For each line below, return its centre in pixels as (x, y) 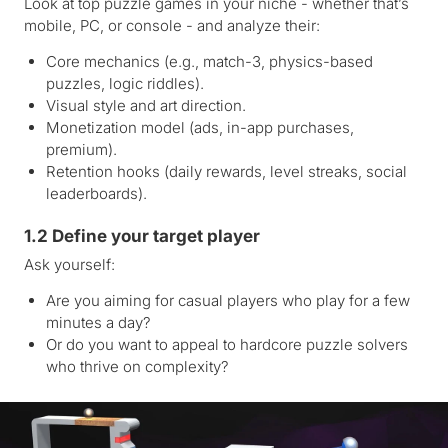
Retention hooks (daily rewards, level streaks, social (226, 171)
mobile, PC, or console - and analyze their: (172, 25)
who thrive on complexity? (137, 366)
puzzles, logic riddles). (125, 83)
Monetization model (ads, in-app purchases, (200, 127)
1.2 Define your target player (142, 235)
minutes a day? (98, 322)
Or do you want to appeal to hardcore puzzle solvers (227, 344)
